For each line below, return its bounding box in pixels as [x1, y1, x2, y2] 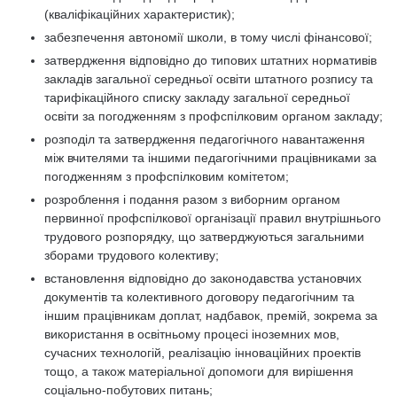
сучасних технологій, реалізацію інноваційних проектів [44, 346, 361, 360]
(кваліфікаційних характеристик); [44, 7, 235, 21]
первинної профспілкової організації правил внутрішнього [44, 211, 381, 225]
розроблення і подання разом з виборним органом [44, 192, 340, 206]
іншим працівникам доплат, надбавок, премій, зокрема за [44, 308, 378, 323]
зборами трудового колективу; [44, 248, 219, 262]
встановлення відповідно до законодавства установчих [44, 271, 362, 285]
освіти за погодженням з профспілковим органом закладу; [44, 109, 383, 123]
